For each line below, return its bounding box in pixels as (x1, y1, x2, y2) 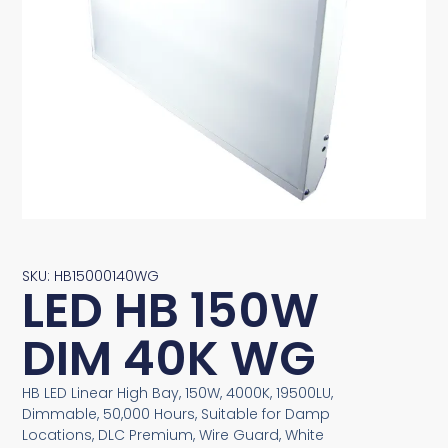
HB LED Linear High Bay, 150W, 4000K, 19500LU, (22, 382, 334, 403)
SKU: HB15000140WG (22, 265, 160, 286)
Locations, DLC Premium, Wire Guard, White (22, 424, 325, 445)
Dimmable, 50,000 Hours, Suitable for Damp (22, 403, 331, 424)
